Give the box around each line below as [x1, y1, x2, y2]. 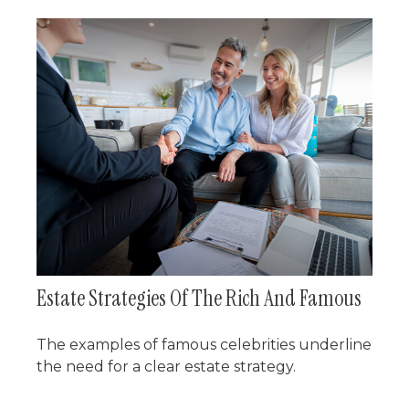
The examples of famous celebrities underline [37, 335, 372, 353]
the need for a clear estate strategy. [37, 357, 296, 375]
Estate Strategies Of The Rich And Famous [37, 283, 362, 312]
